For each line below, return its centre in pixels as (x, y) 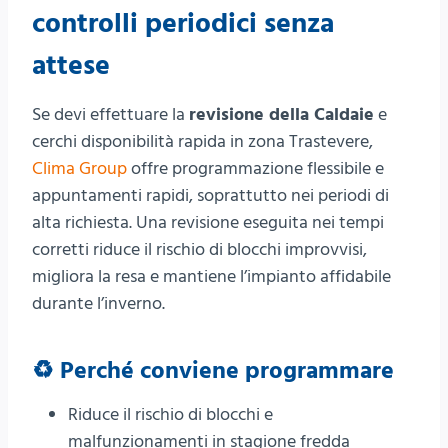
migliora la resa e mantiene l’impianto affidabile (211, 276)
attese (71, 65)
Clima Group (79, 168)
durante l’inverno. (98, 303)
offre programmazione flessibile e (255, 168)
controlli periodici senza (183, 23)
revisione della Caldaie (281, 114)
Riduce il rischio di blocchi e (170, 414)
